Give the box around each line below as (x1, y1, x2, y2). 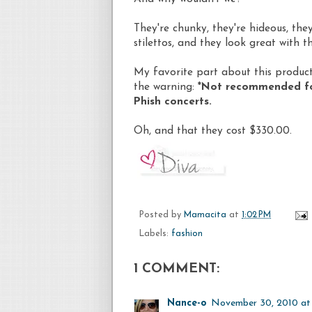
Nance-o (167, 297, 207, 309)
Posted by (139, 210, 184, 219)
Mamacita (184, 210, 226, 219)
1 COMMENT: (134, 262, 219, 276)
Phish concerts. (134, 95, 212, 107)
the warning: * (134, 81, 201, 93)
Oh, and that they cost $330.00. (134, 125, 292, 136)
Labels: (139, 229, 171, 238)
